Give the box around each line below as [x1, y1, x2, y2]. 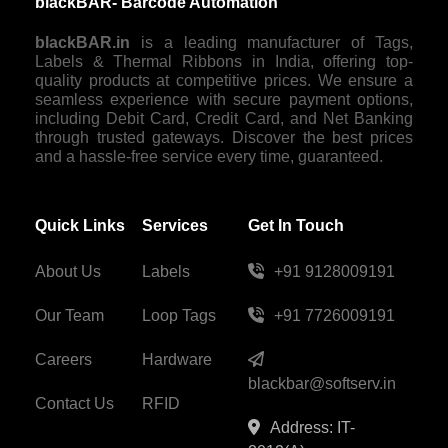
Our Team [35, 307, 104, 325]
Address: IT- [270, 419, 355, 437]
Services [141, 217, 208, 235]
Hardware [141, 351, 212, 369]
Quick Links [35, 217, 125, 235]
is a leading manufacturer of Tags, [130, 34, 413, 52]
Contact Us [35, 395, 114, 413]
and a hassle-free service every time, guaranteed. [35, 148, 383, 166]
